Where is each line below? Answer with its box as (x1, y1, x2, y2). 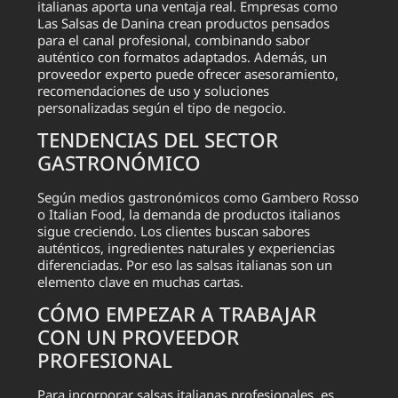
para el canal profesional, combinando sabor (37, 30, 311, 49)
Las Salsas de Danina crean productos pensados (37, 13, 330, 32)
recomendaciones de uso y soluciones (37, 81, 270, 99)
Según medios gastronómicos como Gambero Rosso (37, 187, 360, 206)
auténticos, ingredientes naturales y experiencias (37, 238, 336, 257)
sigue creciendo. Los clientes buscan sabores (37, 221, 311, 240)
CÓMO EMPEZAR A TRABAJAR (37, 300, 317, 329)
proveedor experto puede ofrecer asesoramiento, (37, 64, 339, 83)
